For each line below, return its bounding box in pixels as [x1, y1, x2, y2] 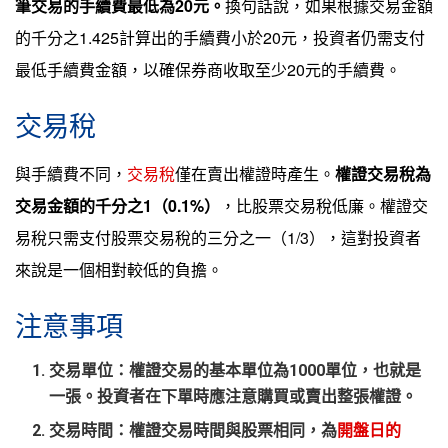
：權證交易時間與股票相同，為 [113, 421, 338, 441]
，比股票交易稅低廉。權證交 [220, 194, 428, 218]
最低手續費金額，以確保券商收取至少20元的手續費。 [15, 58, 401, 82]
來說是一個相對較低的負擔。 [15, 258, 223, 282]
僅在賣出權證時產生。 [175, 162, 335, 186]
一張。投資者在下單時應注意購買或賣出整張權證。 [49, 387, 418, 407]
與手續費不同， [15, 162, 127, 186]
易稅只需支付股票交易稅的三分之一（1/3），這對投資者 [15, 226, 421, 250]
